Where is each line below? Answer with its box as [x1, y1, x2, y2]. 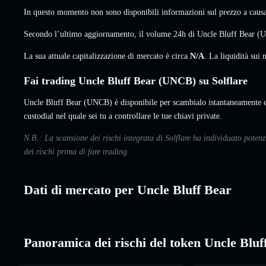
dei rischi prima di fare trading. [24, 147, 129, 156]
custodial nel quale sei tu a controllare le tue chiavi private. [24, 111, 222, 121]
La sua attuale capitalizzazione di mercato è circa [24, 51, 190, 61]
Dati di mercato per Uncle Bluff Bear [24, 182, 232, 197]
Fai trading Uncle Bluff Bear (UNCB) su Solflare [24, 74, 248, 87]
